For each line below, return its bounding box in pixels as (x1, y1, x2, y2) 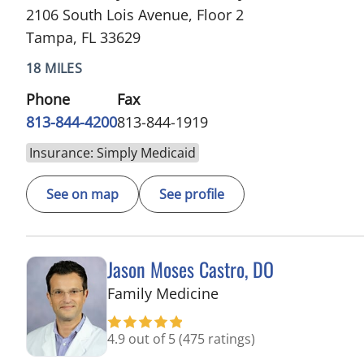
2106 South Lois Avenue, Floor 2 (26, 4, 244, 24)
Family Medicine (107, 283, 219, 303)
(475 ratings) (179, 329, 255, 348)
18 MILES (26, 58, 83, 77)
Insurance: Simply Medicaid (29, 143, 196, 162)
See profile (159, 184, 224, 203)
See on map (46, 184, 119, 203)
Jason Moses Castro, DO (107, 253, 274, 284)
